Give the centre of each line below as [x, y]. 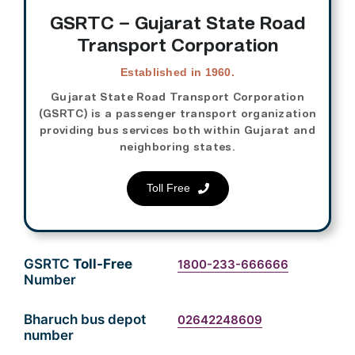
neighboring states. [177, 147]
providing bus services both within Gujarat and [177, 130]
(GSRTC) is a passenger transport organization [177, 114]
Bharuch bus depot [85, 319]
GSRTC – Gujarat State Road [177, 23]
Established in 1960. [177, 72]
